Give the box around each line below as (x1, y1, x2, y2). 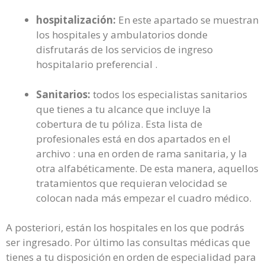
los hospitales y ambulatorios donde (36, 28, 208, 41)
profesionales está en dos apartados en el (36, 131, 231, 146)
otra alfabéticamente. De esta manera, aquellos (36, 161, 258, 175)
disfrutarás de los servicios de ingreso (36, 43, 213, 56)
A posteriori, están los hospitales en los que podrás (6, 221, 244, 234)
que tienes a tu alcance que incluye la (36, 102, 211, 116)
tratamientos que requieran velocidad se (36, 176, 227, 190)
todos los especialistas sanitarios (91, 87, 247, 101)
